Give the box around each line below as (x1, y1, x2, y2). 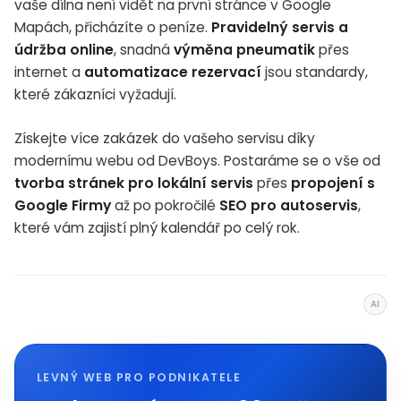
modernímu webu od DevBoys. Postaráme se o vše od (14, 150, 380, 170)
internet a (14, 62, 84, 81)
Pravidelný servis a (211, 17, 348, 37)
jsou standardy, (261, 62, 368, 81)
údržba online (14, 39, 114, 59)
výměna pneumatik (174, 39, 315, 59)
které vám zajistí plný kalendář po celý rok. (14, 218, 300, 237)
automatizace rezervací (84, 62, 261, 81)
